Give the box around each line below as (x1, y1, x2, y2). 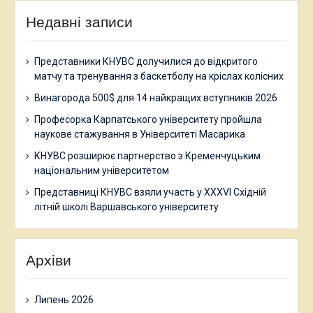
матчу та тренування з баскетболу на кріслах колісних (34, 71, 284, 82)
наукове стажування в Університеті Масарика (34, 129, 245, 140)
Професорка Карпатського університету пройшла (34, 114, 262, 126)
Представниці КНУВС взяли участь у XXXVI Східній (34, 187, 266, 198)
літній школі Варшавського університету (34, 201, 219, 213)
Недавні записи (25, 14, 133, 31)
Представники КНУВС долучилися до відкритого (34, 56, 258, 68)
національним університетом (34, 165, 169, 177)
